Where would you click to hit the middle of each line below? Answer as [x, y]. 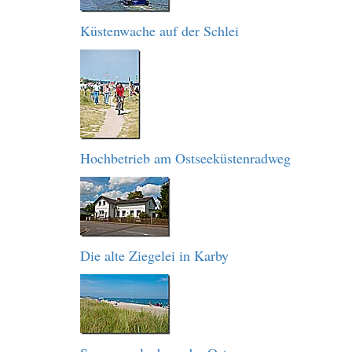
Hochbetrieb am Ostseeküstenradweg [185, 158]
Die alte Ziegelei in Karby [154, 255]
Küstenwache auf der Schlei [159, 31]
